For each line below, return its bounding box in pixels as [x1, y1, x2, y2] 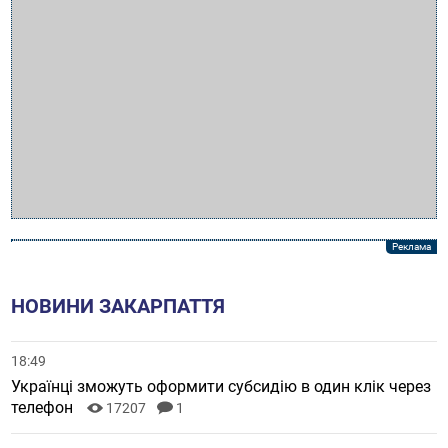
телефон [11, 398, 78, 418]
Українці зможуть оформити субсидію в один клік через [11, 377, 432, 397]
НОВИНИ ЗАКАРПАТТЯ [11, 294, 226, 319]
